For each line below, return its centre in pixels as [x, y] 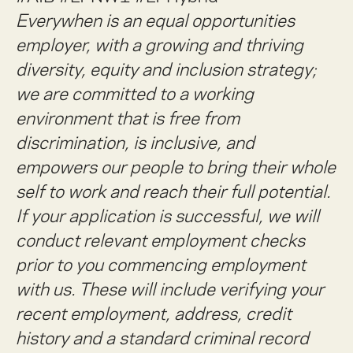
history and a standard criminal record [162, 338]
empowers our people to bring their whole [176, 167]
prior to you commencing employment [161, 265]
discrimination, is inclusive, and [135, 143]
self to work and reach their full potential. [173, 191]
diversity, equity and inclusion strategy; [166, 69]
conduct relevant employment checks [160, 240]
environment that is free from [128, 118]
